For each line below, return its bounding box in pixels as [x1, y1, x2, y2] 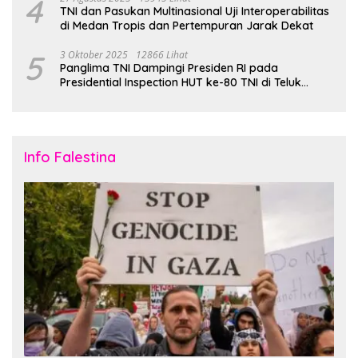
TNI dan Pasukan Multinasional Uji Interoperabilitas [60, 3, 329, 18]
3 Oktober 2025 [60, 47, 128, 62]
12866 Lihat [136, 47, 188, 62]
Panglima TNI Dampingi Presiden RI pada [60, 60, 278, 75]
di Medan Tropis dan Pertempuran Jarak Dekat [60, 18, 313, 33]
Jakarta [60, 89, 103, 104]
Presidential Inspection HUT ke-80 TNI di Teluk [60, 74, 301, 89]
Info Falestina [24, 147, 116, 166]
